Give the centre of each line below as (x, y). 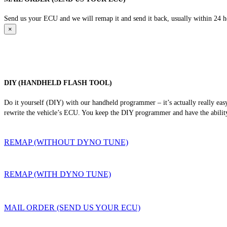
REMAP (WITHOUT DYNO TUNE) (66, 142)
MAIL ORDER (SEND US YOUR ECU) (72, 207)
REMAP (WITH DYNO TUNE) (58, 174)
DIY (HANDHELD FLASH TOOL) (58, 83)
